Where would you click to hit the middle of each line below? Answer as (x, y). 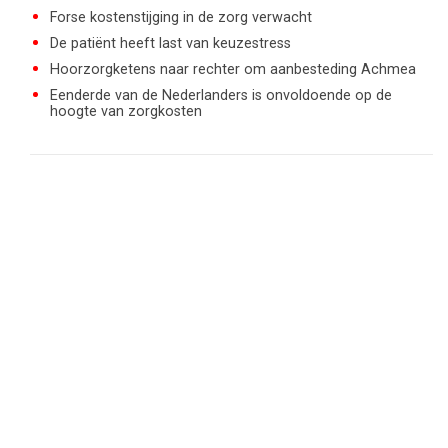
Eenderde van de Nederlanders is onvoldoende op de (221, 95)
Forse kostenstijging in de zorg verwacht (181, 17)
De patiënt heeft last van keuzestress (170, 43)
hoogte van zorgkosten (126, 111)
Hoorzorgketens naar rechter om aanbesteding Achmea (233, 69)
